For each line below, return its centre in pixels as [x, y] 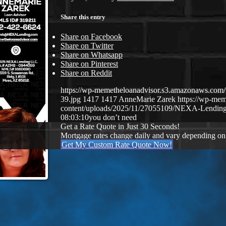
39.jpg [71, 99]
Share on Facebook [91, 37]
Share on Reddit [86, 73]
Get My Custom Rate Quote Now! [117, 145]
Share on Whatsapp [92, 55]
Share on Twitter [87, 46]
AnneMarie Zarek [147, 99]
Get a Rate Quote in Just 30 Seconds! [120, 127]
